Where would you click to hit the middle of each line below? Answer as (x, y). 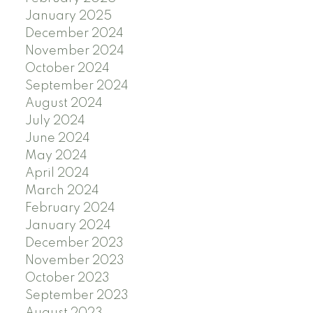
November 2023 (74, 260)
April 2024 (57, 173)
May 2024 (56, 155)
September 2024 (77, 86)
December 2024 (74, 33)
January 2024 (68, 225)
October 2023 (67, 278)
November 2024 (74, 51)
